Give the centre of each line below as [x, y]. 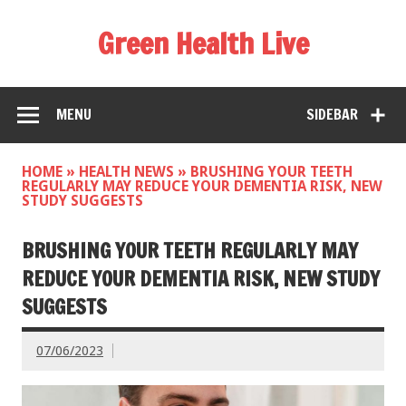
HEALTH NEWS [126, 172]
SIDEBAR [333, 115]
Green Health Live [203, 43]
